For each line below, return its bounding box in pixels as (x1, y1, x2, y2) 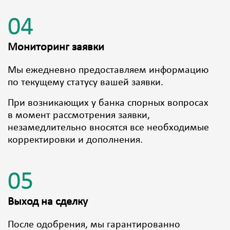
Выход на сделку (8, 196, 88, 208)
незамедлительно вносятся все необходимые (8, 123, 209, 133)
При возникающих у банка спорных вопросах (8, 98, 208, 109)
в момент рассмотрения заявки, (8, 110, 150, 121)
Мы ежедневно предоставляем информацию (8, 65, 208, 76)
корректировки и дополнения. (8, 135, 143, 146)
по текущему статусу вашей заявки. (8, 78, 163, 88)
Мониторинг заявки (8, 42, 104, 54)
